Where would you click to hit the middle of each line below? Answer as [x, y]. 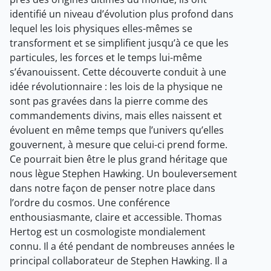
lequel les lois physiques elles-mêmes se [101, 29]
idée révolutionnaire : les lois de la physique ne [116, 87]
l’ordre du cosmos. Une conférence [90, 203]
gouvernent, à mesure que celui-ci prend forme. [119, 145]
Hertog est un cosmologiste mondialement [108, 232]
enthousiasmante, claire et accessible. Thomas [116, 217]
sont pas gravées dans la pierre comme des [109, 101]
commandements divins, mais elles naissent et [116, 116]
